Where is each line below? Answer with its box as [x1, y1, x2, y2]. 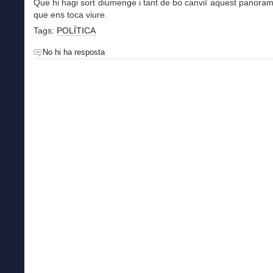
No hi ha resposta [43, 48, 105, 57]
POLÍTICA [57, 25, 96, 35]
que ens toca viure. [34, 9, 107, 19]
